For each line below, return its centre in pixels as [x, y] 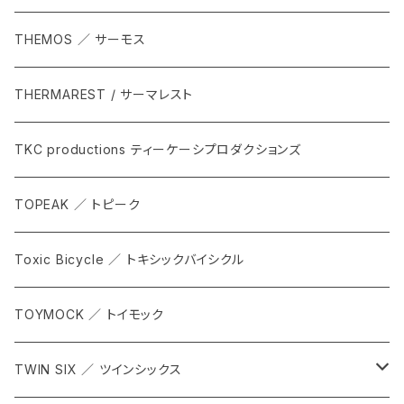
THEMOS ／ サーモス [80, 40]
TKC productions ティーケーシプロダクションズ [158, 150]
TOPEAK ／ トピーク [78, 205]
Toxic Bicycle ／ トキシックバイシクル [129, 260]
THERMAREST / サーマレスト [104, 95]
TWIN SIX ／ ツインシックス [98, 370]
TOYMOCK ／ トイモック [90, 315]
